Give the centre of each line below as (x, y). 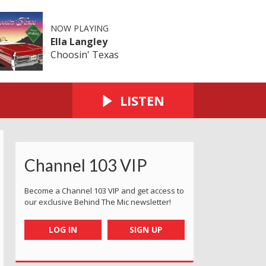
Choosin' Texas (84, 54)
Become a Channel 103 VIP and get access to (104, 190)
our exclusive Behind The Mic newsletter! (98, 202)
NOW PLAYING (79, 28)
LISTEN (142, 100)
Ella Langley (79, 41)
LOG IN (63, 229)
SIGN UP (146, 229)
